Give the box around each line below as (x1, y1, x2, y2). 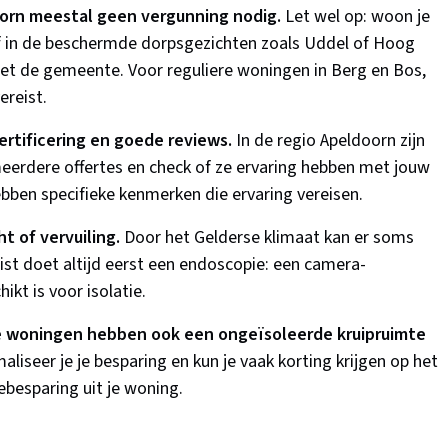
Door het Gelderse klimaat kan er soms (120, 225, 414, 251)
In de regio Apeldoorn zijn (232, 128, 425, 154)
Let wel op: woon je (281, 4, 430, 30)
